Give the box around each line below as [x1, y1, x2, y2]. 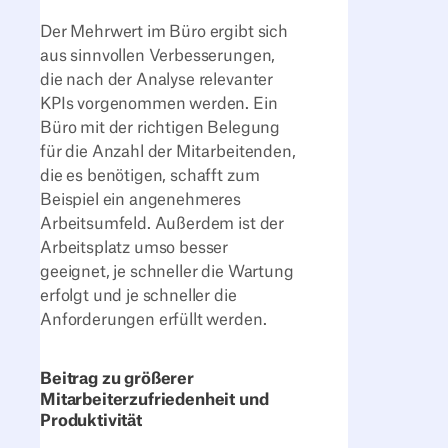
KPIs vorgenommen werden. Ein [40, 95, 278, 112]
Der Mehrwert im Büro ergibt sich [40, 23, 288, 40]
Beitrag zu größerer [40, 371, 194, 388]
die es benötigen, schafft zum [40, 167, 260, 184]
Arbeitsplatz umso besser [40, 239, 229, 256]
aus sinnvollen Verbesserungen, [40, 47, 276, 64]
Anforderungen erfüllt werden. [40, 311, 267, 328]
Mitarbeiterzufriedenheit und [40, 392, 269, 409]
